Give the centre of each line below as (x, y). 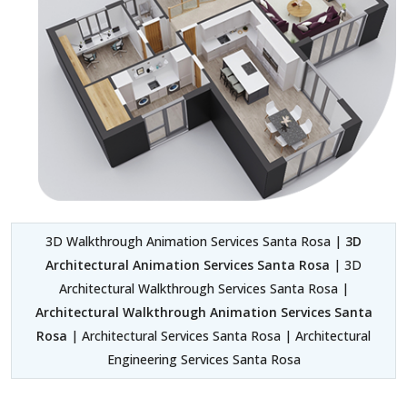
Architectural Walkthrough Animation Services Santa (203, 313)
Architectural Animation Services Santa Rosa (188, 265)
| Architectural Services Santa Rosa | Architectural (219, 336)
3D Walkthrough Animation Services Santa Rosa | (195, 242)
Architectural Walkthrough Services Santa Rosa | (203, 289)
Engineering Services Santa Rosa (203, 360)
